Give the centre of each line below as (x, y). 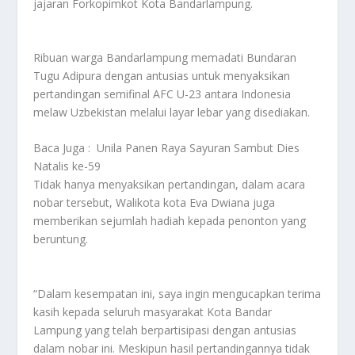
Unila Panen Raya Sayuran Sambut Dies (198, 148)
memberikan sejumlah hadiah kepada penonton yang (170, 221)
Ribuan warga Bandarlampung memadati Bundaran (165, 57)
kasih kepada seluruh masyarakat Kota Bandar (153, 311)
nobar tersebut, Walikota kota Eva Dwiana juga (155, 203)
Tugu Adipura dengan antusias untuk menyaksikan (162, 75)
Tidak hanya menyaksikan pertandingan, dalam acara (170, 185)
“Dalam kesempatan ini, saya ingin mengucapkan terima (177, 293)
